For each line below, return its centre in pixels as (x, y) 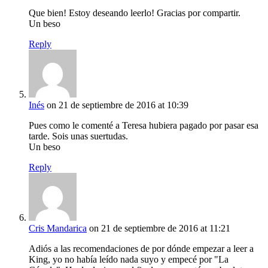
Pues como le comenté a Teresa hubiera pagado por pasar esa (144, 126)
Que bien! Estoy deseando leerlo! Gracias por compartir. (135, 13)
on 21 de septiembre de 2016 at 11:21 (160, 229)
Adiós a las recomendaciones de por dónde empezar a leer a (141, 249)
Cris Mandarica (58, 229)
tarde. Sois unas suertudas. (78, 136)
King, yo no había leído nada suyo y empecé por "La (129, 260)
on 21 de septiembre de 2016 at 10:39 (118, 105)
